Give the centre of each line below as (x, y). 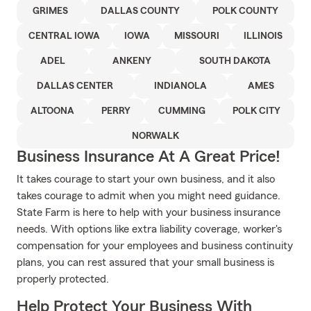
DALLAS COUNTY (140, 11)
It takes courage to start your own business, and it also (146, 179)
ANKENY (132, 61)
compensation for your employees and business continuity (155, 246)
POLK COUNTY (245, 11)
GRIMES (51, 11)
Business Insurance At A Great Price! (149, 157)
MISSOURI (196, 36)
